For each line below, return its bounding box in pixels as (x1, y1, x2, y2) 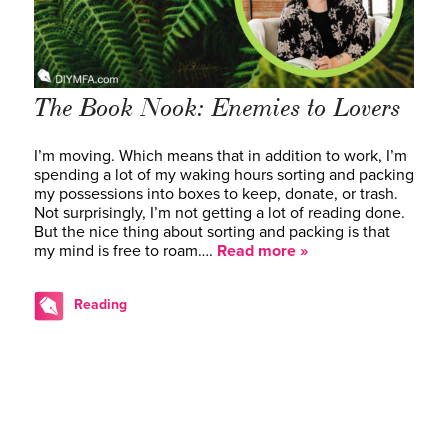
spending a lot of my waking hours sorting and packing (34, 164, 414, 185)
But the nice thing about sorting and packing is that (34, 221, 390, 242)
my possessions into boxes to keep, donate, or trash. (34, 183, 398, 204)
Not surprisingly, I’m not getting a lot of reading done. (34, 202, 405, 223)
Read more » (217, 240, 308, 261)
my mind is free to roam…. (34, 240, 217, 261)
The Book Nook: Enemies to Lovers (34, 91, 401, 124)
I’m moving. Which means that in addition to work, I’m (34, 145, 407, 166)
